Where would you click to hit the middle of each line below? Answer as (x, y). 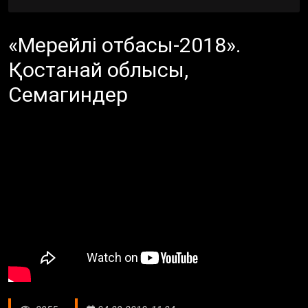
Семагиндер (68, 94)
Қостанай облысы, (98, 69)
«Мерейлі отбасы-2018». (124, 45)
